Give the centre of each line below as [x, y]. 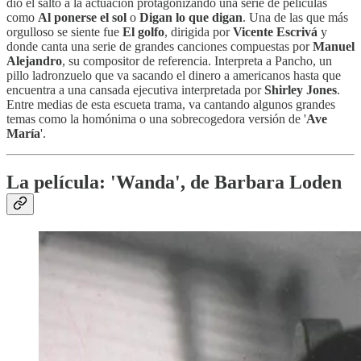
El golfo [142, 32]
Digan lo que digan [191, 18]
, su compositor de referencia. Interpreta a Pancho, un [197, 61]
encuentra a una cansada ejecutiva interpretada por [135, 90]
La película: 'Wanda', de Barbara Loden [174, 183]
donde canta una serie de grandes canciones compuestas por [160, 47]
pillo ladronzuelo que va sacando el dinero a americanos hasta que [174, 76]
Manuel [334, 47]
